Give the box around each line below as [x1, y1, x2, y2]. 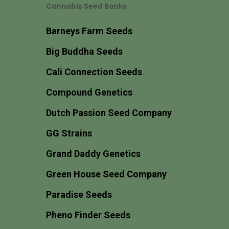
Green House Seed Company [46, 169, 167, 179]
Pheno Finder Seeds [46, 210, 130, 220]
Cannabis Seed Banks [46, 1, 127, 11]
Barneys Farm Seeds [46, 26, 132, 36]
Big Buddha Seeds [46, 46, 123, 57]
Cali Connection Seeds [46, 66, 142, 77]
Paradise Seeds [46, 189, 112, 200]
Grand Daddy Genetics [46, 148, 141, 159]
